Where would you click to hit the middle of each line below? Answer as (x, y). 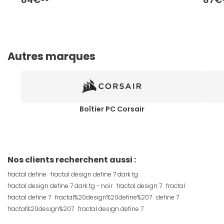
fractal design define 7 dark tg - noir (60, 185)
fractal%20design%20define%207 (103, 197)
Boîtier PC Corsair (112, 109)
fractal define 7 (29, 197)
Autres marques (51, 56)
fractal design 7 (139, 185)
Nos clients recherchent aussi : (72, 159)
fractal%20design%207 (41, 208)
